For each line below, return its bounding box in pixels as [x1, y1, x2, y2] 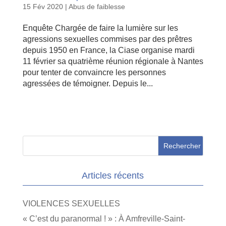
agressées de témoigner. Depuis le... [22, 79, 153, 88]
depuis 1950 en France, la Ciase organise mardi [22, 45, 195, 54]
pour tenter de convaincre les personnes [22, 68, 166, 77]
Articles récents [82, 170, 144, 181]
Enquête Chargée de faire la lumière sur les [22, 23, 178, 32]
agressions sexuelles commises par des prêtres [22, 34, 192, 43]
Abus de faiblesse [68, 2, 125, 11]
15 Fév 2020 [22, 2, 63, 11]
